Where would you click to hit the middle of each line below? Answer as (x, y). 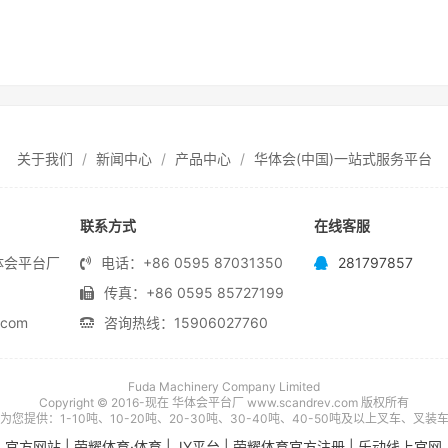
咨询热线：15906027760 (186, 322)
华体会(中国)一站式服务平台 (342, 158)
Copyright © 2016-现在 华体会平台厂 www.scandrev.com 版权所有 (224, 402)
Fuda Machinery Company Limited (224, 386)
